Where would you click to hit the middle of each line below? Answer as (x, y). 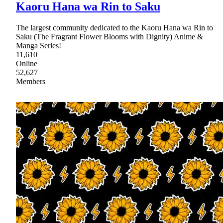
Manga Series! (39, 46)
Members (31, 82)
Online (27, 64)
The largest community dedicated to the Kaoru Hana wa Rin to (114, 28)
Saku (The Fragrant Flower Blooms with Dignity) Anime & (110, 37)
